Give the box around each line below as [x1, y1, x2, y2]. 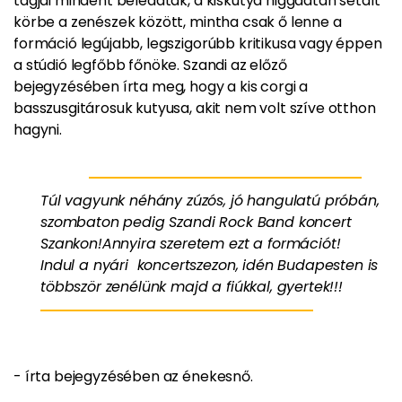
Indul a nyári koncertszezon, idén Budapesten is [40, 255, 379, 275]
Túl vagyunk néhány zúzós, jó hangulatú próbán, [40, 190, 380, 211]
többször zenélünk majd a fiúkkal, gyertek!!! [40, 276, 343, 297]
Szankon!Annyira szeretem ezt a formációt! [40, 233, 341, 254]
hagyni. [13, 119, 62, 140]
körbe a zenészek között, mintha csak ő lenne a [13, 12, 342, 32]
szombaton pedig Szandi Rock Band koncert [40, 212, 352, 232]
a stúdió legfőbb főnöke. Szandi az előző [13, 55, 287, 75]
